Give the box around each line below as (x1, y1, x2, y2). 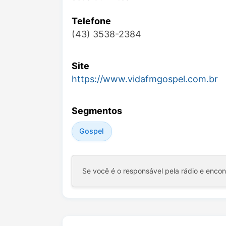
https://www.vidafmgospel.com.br (72, 74, 218, 85)
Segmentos (72, 105, 122, 117)
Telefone (72, 16, 111, 27)
